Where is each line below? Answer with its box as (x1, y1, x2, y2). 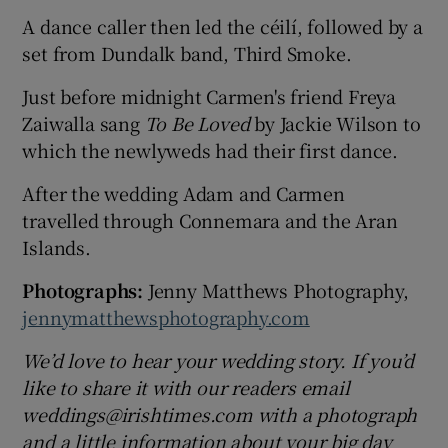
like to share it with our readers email (22, 373, 350, 400)
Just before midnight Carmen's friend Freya (22, 82, 397, 109)
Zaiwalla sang (22, 109, 145, 136)
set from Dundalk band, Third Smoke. (22, 39, 352, 66)
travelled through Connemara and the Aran (22, 206, 398, 233)
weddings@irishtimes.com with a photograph (22, 400, 418, 427)
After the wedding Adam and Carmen (22, 179, 345, 206)
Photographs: (22, 276, 148, 303)
